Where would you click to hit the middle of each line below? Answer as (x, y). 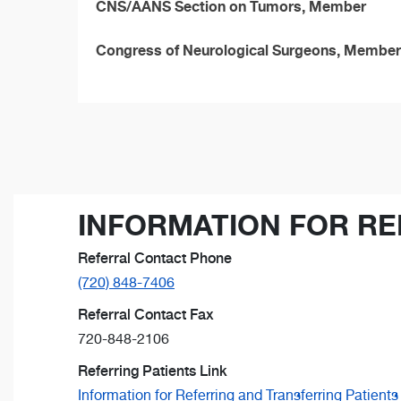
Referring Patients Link (153, 371)
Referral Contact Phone (155, 258)
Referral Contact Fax (146, 314)
